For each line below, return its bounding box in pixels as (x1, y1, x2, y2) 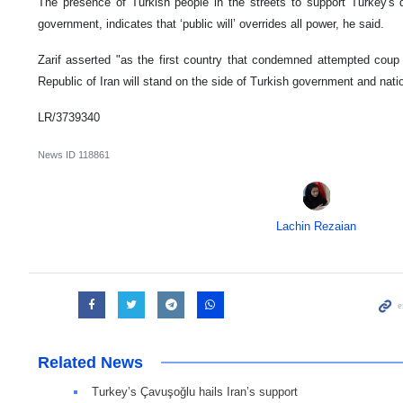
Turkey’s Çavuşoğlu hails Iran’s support (92, 385, 298, 399)
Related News (38, 354, 143, 372)
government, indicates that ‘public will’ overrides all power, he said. (38, 17, 384, 31)
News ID (38, 149, 78, 161)
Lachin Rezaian (276, 219, 357, 234)
